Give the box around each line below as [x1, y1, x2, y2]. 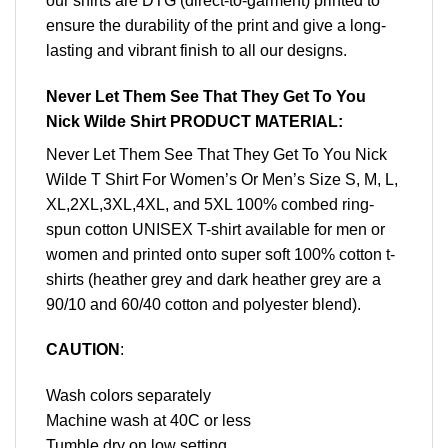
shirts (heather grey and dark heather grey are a [46, 270, 381, 288]
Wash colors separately [46, 387, 211, 405]
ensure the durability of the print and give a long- [46, 16, 386, 34]
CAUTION [46, 341, 120, 359]
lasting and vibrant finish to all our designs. [46, 41, 347, 59]
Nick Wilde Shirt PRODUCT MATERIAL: [46, 112, 343, 130]
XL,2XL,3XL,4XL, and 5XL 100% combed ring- [46, 195, 374, 213]
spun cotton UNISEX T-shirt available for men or [46, 220, 385, 238]
